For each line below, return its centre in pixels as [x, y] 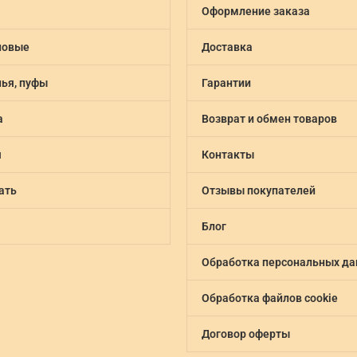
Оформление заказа [255, 11]
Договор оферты [245, 333]
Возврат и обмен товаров [269, 118]
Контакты [228, 154]
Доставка [227, 47]
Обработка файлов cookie [269, 298]
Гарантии [226, 82]
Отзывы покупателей [258, 190]
